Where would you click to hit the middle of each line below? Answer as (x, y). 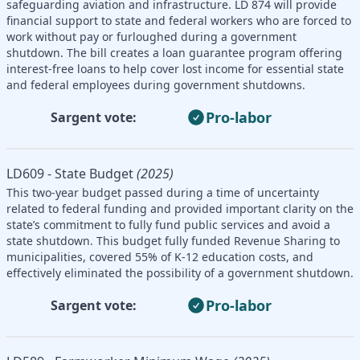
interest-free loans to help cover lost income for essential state (175, 68)
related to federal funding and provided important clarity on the (180, 208)
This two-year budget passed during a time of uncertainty (163, 192)
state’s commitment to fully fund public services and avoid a (168, 224)
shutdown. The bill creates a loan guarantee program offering (174, 52)
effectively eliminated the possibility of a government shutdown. (180, 272)
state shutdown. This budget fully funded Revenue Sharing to (173, 240)
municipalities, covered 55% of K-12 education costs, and (160, 256)
